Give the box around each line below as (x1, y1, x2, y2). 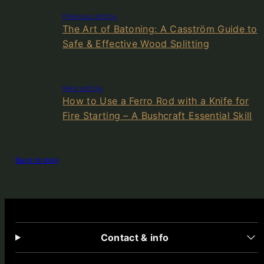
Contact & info (100, 231, 169, 243)
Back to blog (15, 156, 58, 165)
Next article (62, 84, 103, 93)
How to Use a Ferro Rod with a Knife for (62, 95, 249, 107)
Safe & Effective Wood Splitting (62, 38, 209, 50)
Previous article (62, 12, 117, 21)
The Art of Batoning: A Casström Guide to (62, 23, 258, 35)
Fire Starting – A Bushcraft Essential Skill (62, 110, 252, 122)
